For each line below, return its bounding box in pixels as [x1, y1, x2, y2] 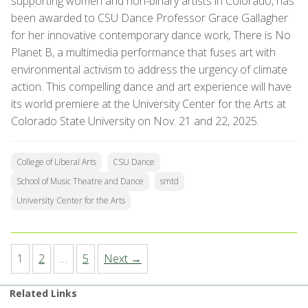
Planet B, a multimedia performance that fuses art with [11, 45, 276, 60]
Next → [104, 251, 142, 267]
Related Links [10, 287, 77, 300]
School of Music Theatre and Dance [16, 175, 144, 188]
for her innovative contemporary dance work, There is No [11, 27, 291, 43]
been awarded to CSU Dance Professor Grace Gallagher [11, 10, 288, 26]
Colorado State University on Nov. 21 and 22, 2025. [11, 113, 259, 129]
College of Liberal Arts [16, 156, 96, 168]
